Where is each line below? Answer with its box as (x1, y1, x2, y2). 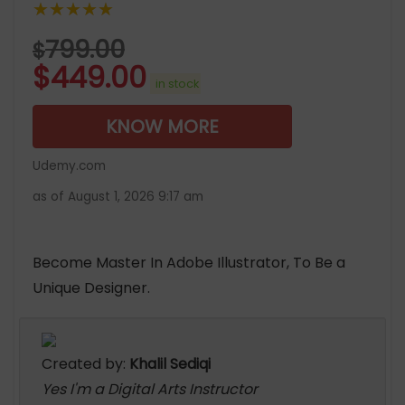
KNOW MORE (106, 114, 219, 139)
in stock (152, 76, 199, 91)
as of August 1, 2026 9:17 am (33, 188, 203, 205)
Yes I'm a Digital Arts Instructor (42, 379, 258, 400)
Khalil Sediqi (129, 353, 211, 374)
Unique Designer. (33, 278, 150, 298)
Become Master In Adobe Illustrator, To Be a (33, 252, 345, 273)
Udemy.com (41, 157, 106, 174)
